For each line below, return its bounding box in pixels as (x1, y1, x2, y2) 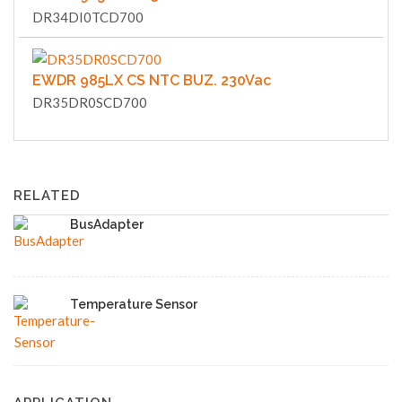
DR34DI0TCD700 (32, 9, 144, 26)
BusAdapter (70, 217, 144, 232)
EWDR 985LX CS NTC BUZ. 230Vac (32, 72, 271, 90)
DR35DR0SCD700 (32, 94, 147, 111)
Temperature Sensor (70, 297, 197, 312)
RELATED (13, 188, 81, 205)
